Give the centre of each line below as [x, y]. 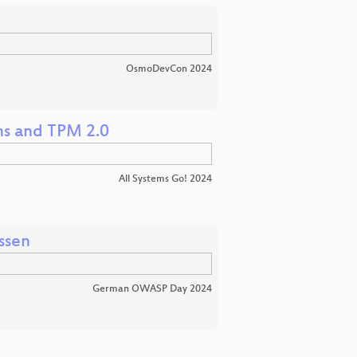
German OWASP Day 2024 [152, 290]
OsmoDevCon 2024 [169, 70]
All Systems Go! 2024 [165, 180]
